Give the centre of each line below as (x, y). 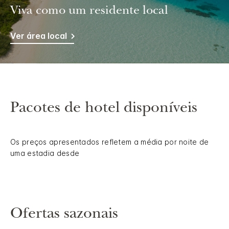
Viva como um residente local (89, 12)
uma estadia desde (45, 153)
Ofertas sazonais (64, 215)
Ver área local (39, 36)
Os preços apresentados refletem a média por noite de (110, 142)
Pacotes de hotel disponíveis (104, 110)
